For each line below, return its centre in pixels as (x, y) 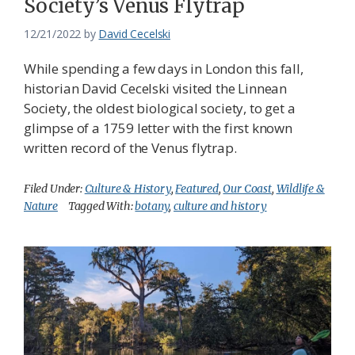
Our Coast (247, 188)
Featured (197, 188)
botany (152, 206)
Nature (41, 206)
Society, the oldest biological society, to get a (160, 108)
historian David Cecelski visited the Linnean (156, 88)
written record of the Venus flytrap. (130, 147)
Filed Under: (54, 188)
